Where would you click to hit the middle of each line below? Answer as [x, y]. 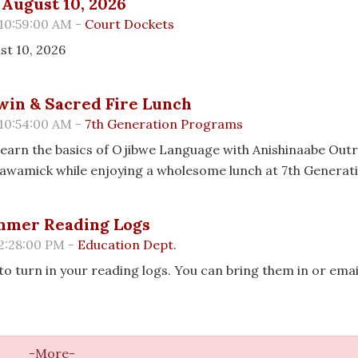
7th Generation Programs [164, 124]
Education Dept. [127, 245]
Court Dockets [130, 24]
